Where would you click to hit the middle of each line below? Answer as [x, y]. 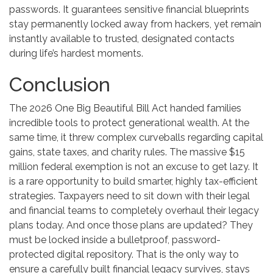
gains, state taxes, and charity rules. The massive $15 [127, 152]
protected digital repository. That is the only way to [124, 255]
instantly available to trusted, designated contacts [122, 39]
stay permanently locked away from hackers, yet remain [135, 24]
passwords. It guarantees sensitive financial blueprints [129, 10]
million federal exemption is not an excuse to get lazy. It [134, 167]
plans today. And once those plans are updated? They [131, 225]
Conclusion [60, 85]
